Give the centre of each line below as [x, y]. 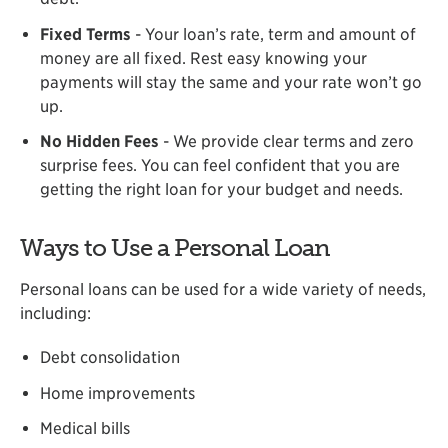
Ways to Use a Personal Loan [175, 247]
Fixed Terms [87, 34]
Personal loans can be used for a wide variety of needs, [223, 290]
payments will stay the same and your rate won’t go [231, 82]
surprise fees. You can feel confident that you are [220, 166]
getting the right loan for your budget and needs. [221, 190]
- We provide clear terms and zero [286, 142]
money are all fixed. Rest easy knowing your [203, 58]
